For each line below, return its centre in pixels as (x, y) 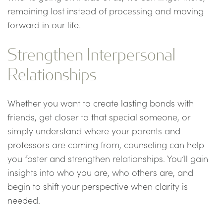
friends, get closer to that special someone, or (99, 117)
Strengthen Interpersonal (91, 54)
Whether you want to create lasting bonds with (101, 103)
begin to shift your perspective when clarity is (98, 186)
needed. (24, 200)
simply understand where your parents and (94, 131)
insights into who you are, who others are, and (100, 172)
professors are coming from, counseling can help (106, 145)
